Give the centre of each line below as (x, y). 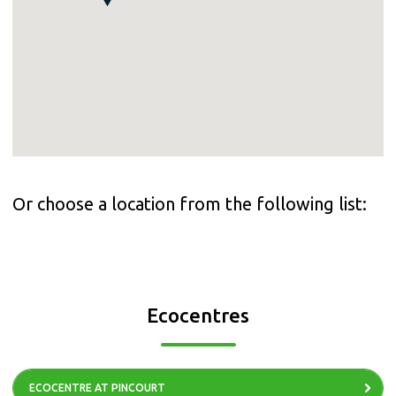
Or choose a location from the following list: (190, 204)
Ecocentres (198, 315)
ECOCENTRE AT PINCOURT (97, 388)
